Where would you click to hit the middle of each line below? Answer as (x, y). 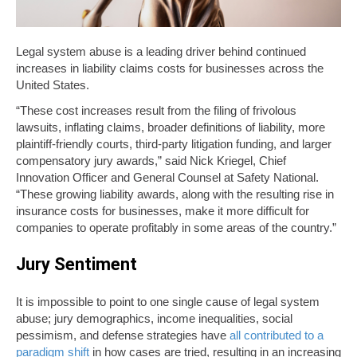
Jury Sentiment (76, 265)
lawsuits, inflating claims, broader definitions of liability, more (171, 127)
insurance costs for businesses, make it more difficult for (163, 211)
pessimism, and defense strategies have (123, 335)
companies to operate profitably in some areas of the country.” (176, 228)
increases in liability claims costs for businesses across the (170, 69)
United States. (53, 85)
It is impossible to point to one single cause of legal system (168, 302)
